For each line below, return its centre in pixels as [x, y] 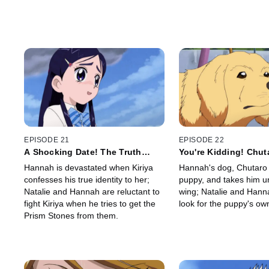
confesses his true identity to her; [87, 179]
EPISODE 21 [47, 140]
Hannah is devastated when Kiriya [89, 167]
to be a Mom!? [209, 161]
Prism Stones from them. [71, 215]
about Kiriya [50, 161]
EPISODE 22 [201, 140]
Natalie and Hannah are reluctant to [92, 191]
